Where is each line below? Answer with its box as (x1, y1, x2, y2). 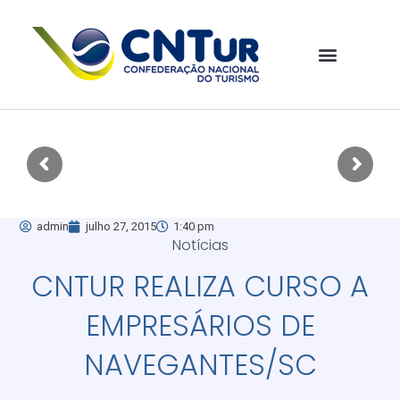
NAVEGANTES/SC (83, 344, 317, 385)
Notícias (171, 234, 229, 255)
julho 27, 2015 (86, 220, 157, 233)
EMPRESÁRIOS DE (85, 304, 315, 346)
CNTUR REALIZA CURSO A (31, 265, 369, 306)
